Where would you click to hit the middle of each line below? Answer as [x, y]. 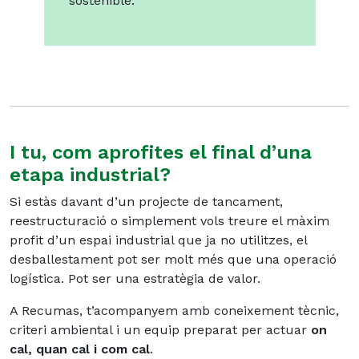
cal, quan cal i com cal [80, 349]
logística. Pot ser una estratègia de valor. [135, 279]
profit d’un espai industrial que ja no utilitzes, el [158, 240]
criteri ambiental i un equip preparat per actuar [160, 330]
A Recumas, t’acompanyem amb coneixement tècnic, [174, 311]
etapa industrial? [90, 175]
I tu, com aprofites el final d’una [161, 153]
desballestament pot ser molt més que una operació [173, 260]
